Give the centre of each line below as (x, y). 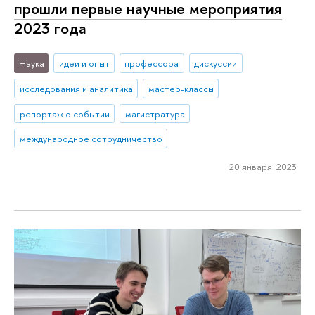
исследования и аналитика (76, 88)
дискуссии (216, 63)
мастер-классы (181, 88)
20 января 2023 (263, 167)
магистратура (155, 114)
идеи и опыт (84, 63)
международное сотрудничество (91, 139)
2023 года (50, 28)
